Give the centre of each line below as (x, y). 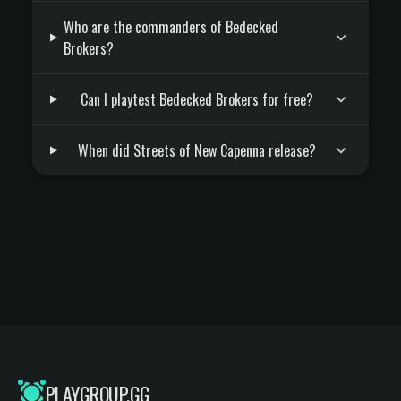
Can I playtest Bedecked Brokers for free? (197, 99)
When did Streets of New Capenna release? (197, 150)
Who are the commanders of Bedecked (171, 27)
